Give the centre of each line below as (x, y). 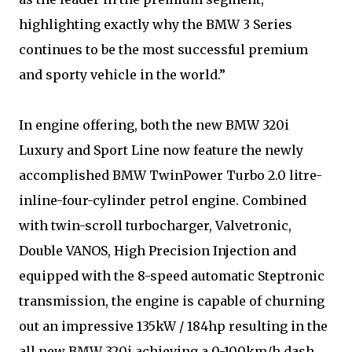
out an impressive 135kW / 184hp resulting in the (173, 326)
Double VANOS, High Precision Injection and (158, 251)
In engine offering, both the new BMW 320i (154, 125)
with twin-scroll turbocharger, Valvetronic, (155, 225)
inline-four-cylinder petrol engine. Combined (163, 200)
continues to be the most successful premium (163, 49)
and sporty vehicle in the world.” (122, 75)
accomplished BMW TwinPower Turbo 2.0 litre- (170, 175)
